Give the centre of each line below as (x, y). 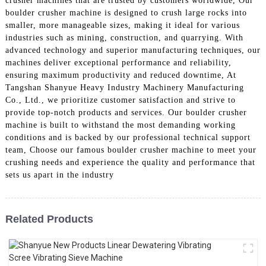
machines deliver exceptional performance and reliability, (118, 62)
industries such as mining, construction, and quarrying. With (124, 37)
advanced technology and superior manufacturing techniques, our (133, 50)
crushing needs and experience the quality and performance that (130, 162)
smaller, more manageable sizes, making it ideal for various (122, 25)
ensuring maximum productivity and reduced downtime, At (121, 75)
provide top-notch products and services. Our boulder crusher (126, 112)
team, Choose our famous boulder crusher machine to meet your (131, 150)
